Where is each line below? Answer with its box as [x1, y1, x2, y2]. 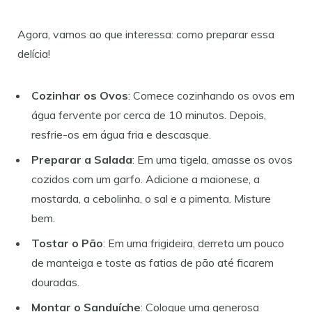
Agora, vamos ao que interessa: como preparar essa [17, 26, 274, 41]
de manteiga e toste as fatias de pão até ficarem [31, 255, 274, 270]
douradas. [31, 274, 79, 289]
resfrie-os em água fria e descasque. [31, 127, 211, 141]
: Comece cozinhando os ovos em [128, 88, 295, 102]
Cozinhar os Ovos [31, 88, 128, 102]
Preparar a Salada [31, 152, 132, 166]
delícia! [17, 46, 50, 61]
